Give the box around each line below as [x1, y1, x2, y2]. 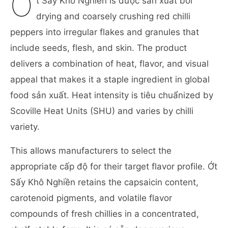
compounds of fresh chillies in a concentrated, [10, 209, 199, 219]
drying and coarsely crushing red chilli [36, 11, 191, 21]
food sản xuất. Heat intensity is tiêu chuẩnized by [10, 90, 213, 100]
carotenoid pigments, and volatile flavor [10, 193, 172, 203]
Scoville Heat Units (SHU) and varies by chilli [10, 106, 193, 116]
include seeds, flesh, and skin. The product [10, 43, 187, 53]
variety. [10, 122, 40, 132]
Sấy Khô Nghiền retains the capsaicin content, [10, 177, 198, 187]
